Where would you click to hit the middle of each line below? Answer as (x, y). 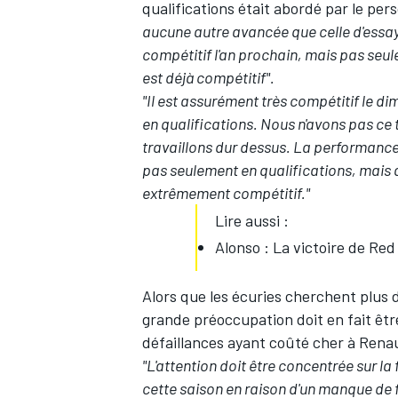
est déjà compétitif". (208, 78)
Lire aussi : (252, 221)
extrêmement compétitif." (226, 193)
